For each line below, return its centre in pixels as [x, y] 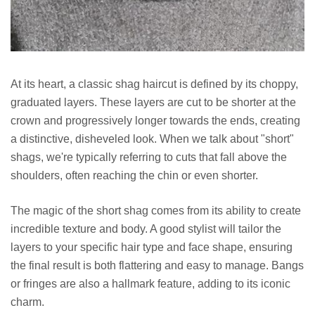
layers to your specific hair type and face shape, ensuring [152, 247]
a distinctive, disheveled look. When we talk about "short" [152, 139]
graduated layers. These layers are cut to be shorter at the [153, 103]
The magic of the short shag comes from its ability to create [156, 211]
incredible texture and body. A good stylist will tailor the [146, 229]
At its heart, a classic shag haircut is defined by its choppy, [154, 84]
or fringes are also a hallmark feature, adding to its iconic [150, 284]
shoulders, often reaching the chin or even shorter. [134, 176]
